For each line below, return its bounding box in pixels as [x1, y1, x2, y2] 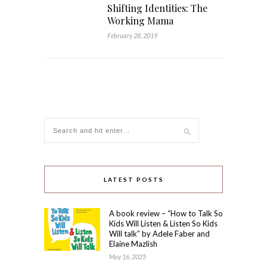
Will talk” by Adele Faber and [109, 229, 210, 238]
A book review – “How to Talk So [109, 209, 223, 218]
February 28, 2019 [107, 32, 157, 39]
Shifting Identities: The [107, 2, 207, 14]
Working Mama [107, 14, 173, 27]
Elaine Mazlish [109, 239, 157, 249]
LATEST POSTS [103, 176, 164, 183]
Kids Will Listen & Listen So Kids [109, 219, 218, 228]
